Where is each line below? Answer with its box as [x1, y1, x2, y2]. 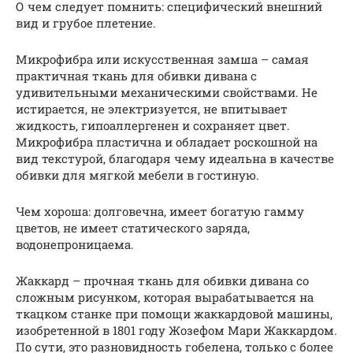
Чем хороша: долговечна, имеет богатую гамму [16, 203, 304, 219]
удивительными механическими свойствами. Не [16, 84, 318, 100]
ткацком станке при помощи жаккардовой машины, [16, 305, 333, 321]
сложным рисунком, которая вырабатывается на [16, 288, 314, 305]
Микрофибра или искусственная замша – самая [16, 50, 309, 67]
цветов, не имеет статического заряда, [16, 219, 250, 236]
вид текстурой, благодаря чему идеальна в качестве [16, 150, 334, 166]
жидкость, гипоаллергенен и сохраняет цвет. [16, 117, 290, 133]
